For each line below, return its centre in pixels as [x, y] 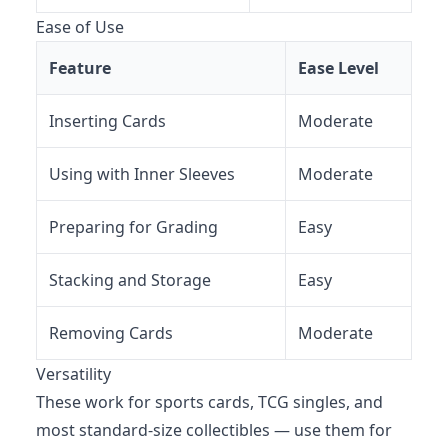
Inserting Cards [107, 120]
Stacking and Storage [130, 279]
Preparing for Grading [133, 226]
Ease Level [338, 67]
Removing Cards [111, 332]
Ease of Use [80, 26]
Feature [80, 67]
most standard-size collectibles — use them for [214, 429]
